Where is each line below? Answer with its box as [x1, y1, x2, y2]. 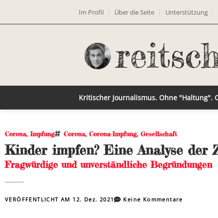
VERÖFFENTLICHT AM [5, 196, 73, 203]
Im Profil [79, 7, 104, 17]
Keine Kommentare [123, 196, 183, 203]
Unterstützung [165, 7, 208, 17]
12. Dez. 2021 [73, 196, 114, 203]
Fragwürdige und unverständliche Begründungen [5, 159, 212, 170]
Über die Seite [114, 7, 155, 17]
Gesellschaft [141, 130, 177, 138]
